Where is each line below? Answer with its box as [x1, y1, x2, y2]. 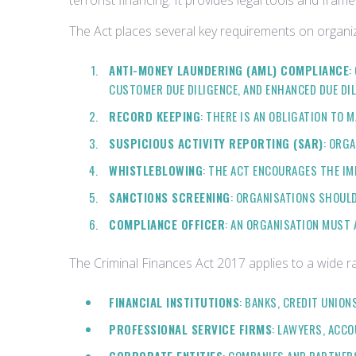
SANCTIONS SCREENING [109, 188, 230, 206]
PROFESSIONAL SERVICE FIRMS [109, 320, 272, 338]
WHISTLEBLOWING [109, 161, 203, 179]
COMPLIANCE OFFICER [109, 215, 225, 233]
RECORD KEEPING [109, 107, 200, 125]
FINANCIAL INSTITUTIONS [109, 293, 239, 311]
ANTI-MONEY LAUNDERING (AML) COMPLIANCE [109, 61, 349, 79]
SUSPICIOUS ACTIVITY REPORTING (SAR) [109, 134, 323, 152]
